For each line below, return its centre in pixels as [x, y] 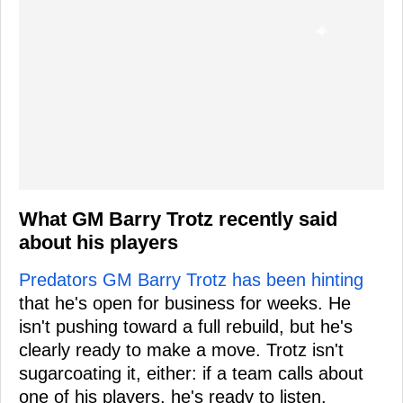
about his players [99, 242]
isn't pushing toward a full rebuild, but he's [186, 326]
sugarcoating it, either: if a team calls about [191, 373]
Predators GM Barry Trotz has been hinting [191, 279]
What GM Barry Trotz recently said [178, 219]
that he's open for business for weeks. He [185, 303]
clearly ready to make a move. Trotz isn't [181, 349]
